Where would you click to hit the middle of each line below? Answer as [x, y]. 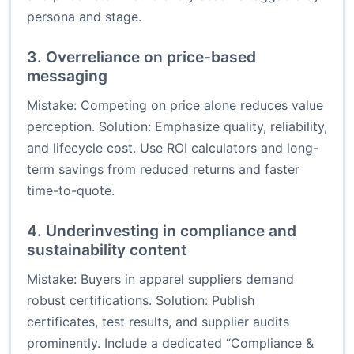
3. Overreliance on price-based [141, 57]
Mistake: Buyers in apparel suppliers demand [160, 279]
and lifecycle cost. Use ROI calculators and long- [173, 148]
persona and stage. [84, 17]
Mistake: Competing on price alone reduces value [175, 105]
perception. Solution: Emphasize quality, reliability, [177, 127]
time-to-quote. [71, 191]
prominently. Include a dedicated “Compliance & [170, 343]
